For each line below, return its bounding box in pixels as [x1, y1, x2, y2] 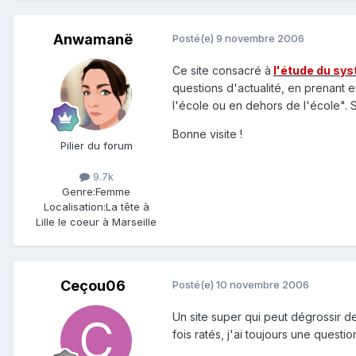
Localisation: [43, 200, 106, 214]
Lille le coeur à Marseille [36, 215, 157, 229]
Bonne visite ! [172, 127, 242, 141]
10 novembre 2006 [216, 278, 309, 292]
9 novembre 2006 [216, 32, 304, 45]
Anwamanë [53, 31, 133, 48]
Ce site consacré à [172, 64, 271, 78]
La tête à [105, 200, 149, 214]
